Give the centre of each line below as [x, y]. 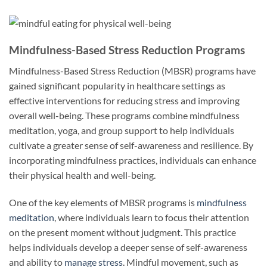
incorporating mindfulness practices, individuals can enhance [133, 160]
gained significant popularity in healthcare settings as [117, 85]
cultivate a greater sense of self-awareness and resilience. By [131, 145]
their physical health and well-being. [82, 175]
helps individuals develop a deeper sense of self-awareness [128, 247]
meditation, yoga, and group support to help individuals [122, 130]
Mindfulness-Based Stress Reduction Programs [127, 50]
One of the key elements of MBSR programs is [103, 202]
